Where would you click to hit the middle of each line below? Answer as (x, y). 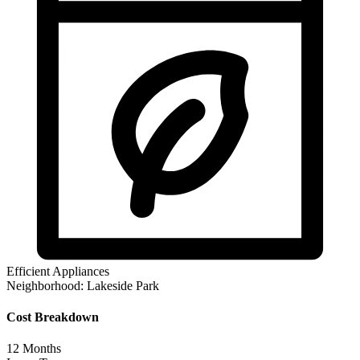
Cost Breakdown (53, 317)
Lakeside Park (123, 285)
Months (40, 349)
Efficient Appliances (58, 271)
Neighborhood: (45, 285)
